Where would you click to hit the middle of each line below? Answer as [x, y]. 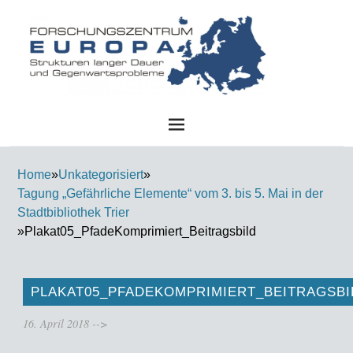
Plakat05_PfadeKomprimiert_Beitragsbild [140, 232]
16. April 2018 [56, 324]
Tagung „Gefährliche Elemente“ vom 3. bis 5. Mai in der [170, 194]
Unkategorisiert [101, 175]
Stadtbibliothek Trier [73, 213]
